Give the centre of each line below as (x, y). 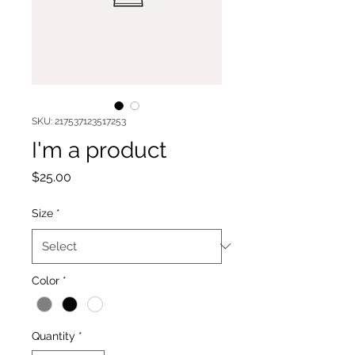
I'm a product (99, 150)
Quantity (53, 336)
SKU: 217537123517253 (79, 121)
